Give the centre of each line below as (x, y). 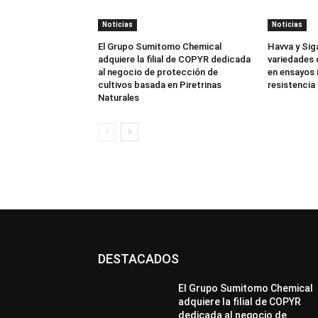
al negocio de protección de (158, 72)
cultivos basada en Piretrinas (160, 84)
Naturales (119, 97)
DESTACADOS (138, 258)
